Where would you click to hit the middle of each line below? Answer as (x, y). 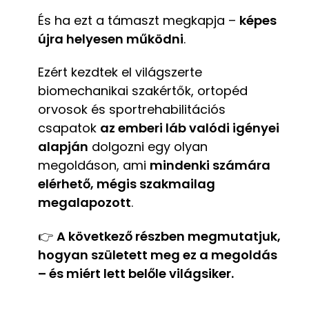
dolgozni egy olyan (148, 147)
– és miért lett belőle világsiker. (136, 274)
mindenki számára (210, 166)
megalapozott (84, 203)
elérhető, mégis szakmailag (127, 184)
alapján (63, 147)
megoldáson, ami (94, 166)
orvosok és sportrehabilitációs (132, 110)
